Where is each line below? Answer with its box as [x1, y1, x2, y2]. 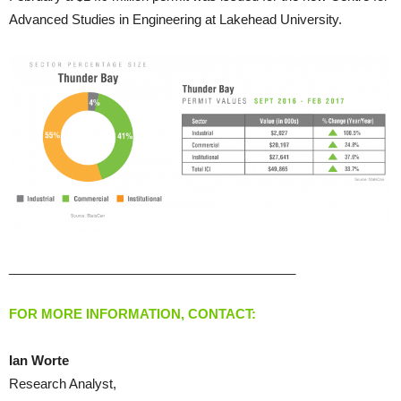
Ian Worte [9, 352, 69, 368]
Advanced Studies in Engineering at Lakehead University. [9, 11, 342, 27]
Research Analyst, [9, 375, 116, 391]
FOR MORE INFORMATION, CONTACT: [9, 305, 256, 321]
